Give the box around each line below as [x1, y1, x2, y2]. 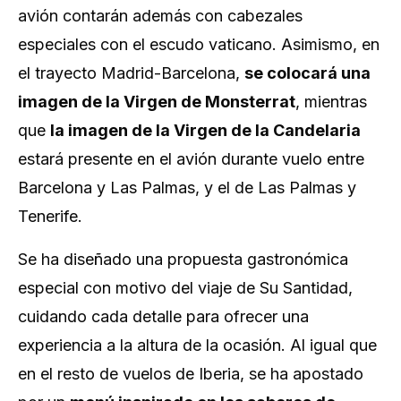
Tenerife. [18, 207, 82, 226]
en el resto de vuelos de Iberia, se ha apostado [18, 364, 363, 383]
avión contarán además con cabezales [18, 6, 303, 25]
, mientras [295, 92, 367, 111]
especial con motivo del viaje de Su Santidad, [18, 278, 353, 297]
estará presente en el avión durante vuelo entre [18, 149, 364, 168]
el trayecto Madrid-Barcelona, [18, 64, 244, 82]
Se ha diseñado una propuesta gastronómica [18, 250, 348, 269]
